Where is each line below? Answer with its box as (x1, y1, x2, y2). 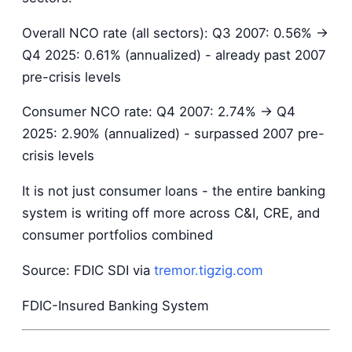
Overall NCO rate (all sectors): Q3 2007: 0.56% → (22, 24, 328, 41)
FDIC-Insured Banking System (22, 297, 209, 313)
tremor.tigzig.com (154, 262, 263, 278)
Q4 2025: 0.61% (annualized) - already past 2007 (22, 46, 326, 63)
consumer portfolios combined (22, 227, 213, 244)
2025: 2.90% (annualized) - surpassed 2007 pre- (22, 126, 324, 142)
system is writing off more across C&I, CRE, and (22, 205, 320, 222)
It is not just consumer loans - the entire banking (22, 183, 325, 200)
